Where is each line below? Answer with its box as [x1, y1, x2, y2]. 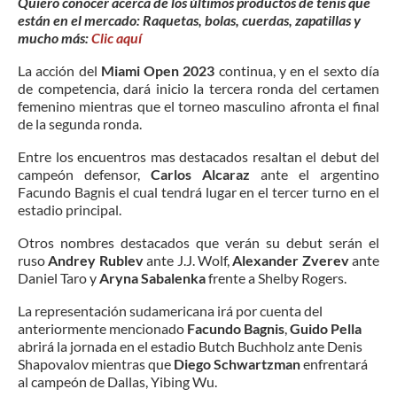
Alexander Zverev [232, 251, 349, 269]
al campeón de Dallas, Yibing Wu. [18, 372, 217, 390]
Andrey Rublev [45, 251, 144, 269]
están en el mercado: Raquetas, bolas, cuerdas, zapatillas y [18, 11, 361, 28]
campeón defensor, [18, 165, 140, 183]
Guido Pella [290, 319, 362, 337]
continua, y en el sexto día [214, 61, 380, 79]
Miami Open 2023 [100, 61, 215, 79]
